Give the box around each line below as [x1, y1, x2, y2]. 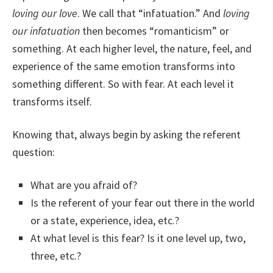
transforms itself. [12, 94, 92, 108]
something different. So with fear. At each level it [12, 77, 234, 91]
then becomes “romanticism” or [80, 24, 229, 38]
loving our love [12, 6, 77, 20]
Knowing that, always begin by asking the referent [12, 127, 241, 141]
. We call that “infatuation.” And [77, 6, 223, 20]
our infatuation [12, 24, 80, 38]
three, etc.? [30, 249, 81, 263]
